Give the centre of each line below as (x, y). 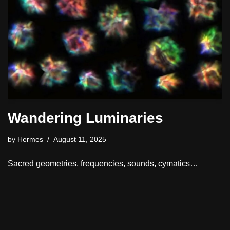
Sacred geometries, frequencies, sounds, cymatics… (103, 163)
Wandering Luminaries (85, 118)
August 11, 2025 (80, 139)
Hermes (30, 139)
